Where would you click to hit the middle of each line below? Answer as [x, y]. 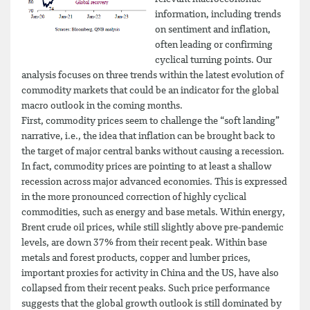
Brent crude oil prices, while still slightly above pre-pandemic [153, 227]
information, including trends [218, 14]
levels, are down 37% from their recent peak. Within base [144, 243]
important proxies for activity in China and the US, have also [150, 273]
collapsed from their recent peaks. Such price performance [146, 288]
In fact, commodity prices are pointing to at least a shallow [147, 166]
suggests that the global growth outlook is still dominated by [152, 303]
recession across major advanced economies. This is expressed [154, 182]
